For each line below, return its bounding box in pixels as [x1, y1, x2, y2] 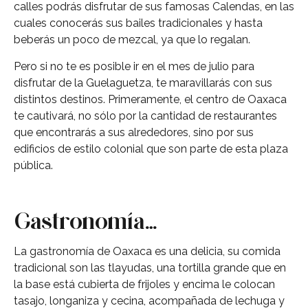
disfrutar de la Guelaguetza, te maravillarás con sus [14, 76, 272, 89]
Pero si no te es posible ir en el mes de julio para [14, 59, 254, 73]
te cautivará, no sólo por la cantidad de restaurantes [14, 109, 277, 122]
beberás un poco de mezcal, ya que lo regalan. [14, 33, 250, 47]
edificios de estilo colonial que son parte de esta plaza [14, 142, 288, 155]
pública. [14, 158, 53, 172]
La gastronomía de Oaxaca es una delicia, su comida [14, 245, 280, 258]
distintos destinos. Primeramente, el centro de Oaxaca [14, 92, 287, 106]
